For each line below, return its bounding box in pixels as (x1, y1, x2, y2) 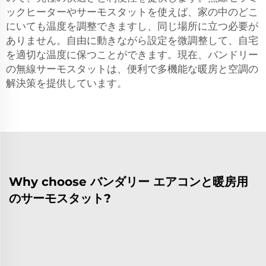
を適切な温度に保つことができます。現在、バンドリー (6, 49, 258, 61)
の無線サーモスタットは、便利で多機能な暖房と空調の (6, 63, 258, 75)
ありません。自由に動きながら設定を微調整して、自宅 (6, 34, 258, 46)
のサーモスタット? (9, 191, 111, 205)
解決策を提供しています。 (6, 77, 127, 89)
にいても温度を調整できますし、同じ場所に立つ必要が (6, 20, 258, 32)
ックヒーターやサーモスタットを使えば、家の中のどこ (6, 6, 258, 18)
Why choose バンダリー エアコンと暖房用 (9, 175, 248, 189)
